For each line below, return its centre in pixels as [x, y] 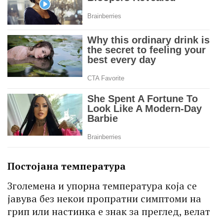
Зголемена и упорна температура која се [102, 186]
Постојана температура [67, 166]
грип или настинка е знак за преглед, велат [109, 212]
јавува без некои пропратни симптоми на [104, 199]
